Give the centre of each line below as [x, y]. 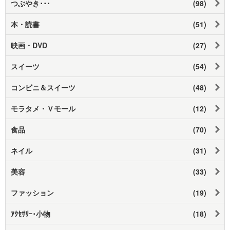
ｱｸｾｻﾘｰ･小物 [31, 213]
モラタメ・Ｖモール [43, 108]
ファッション [32, 192]
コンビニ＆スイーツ [43, 87]
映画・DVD [29, 45]
